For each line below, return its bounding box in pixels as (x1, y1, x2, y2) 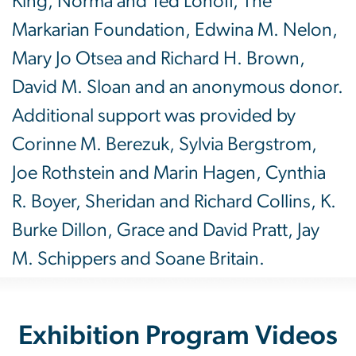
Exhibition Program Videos (18, 323, 338, 350)
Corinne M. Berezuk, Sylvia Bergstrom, (12, 135, 317, 155)
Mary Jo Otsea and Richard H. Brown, (12, 49, 305, 69)
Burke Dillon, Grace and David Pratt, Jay (12, 221, 319, 241)
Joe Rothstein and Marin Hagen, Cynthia (12, 164, 326, 184)
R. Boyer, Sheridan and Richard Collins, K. (12, 192, 336, 212)
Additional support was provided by (12, 106, 296, 126)
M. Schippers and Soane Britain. (12, 250, 265, 269)
